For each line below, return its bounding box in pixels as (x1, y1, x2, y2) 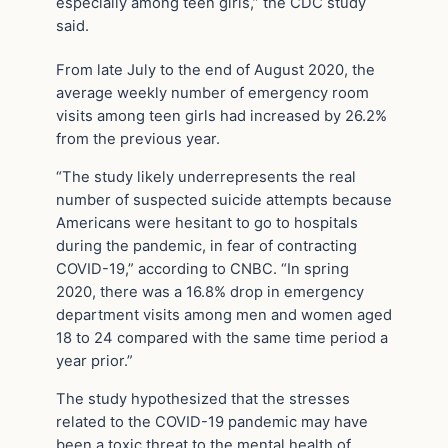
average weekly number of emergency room (56, 84, 369, 103)
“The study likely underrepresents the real (56, 167, 356, 186)
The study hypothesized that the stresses (56, 389, 350, 408)
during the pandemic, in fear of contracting (56, 236, 357, 255)
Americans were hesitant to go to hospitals (56, 213, 358, 232)
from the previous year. (56, 130, 220, 149)
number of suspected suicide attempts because (56, 190, 392, 209)
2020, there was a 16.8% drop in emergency (56, 282, 364, 301)
